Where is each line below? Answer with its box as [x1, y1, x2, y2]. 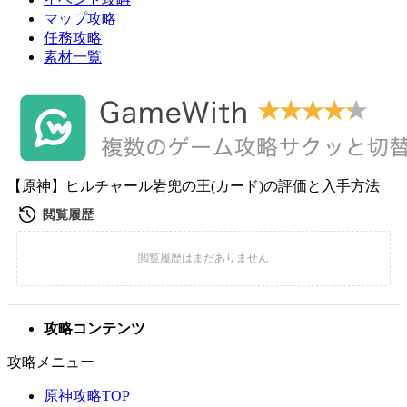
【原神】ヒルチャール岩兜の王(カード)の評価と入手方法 [7, 178, 380, 194]
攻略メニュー [7, 354, 94, 370]
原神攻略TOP [44, 388, 130, 403]
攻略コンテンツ [44, 321, 145, 336]
